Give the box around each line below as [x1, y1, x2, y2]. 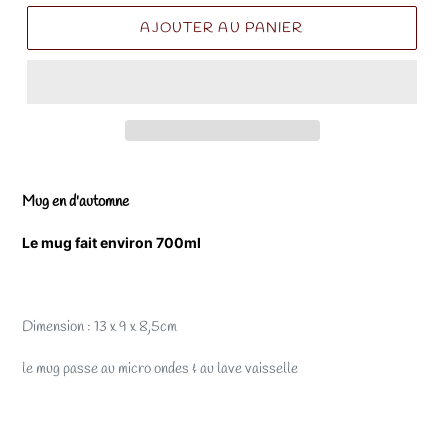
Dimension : [22, 317, 94, 338]
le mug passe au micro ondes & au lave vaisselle [22, 358, 301, 379]
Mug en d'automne [22, 192, 129, 213]
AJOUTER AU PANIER [140, 18, 304, 38]
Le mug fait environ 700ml [22, 234, 201, 252]
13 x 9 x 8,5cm [94, 317, 177, 338]
